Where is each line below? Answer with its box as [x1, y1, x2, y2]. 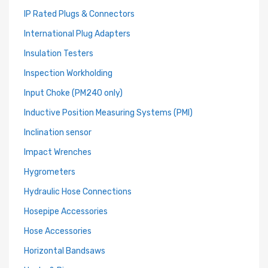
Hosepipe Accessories [24, 206, 108, 217]
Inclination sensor [24, 127, 92, 138]
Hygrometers [24, 167, 75, 177]
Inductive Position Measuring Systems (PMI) [24, 108, 193, 118]
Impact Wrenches [24, 147, 92, 157]
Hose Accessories [24, 226, 92, 236]
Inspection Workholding [24, 68, 112, 78]
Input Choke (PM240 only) [24, 88, 123, 98]
